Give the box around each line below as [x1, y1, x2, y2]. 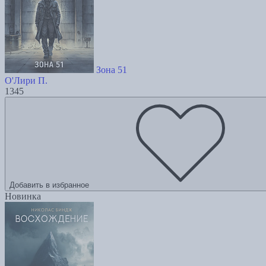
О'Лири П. [5, 75, 47, 86]
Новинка [5, 191, 41, 202]
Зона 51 [96, 65, 127, 75]
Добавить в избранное [9, 180, 89, 190]
